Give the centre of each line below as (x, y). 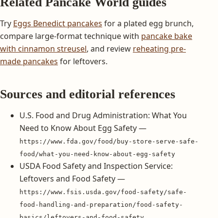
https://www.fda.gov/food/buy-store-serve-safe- (109, 141)
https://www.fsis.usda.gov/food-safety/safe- (103, 192)
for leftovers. (83, 61)
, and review (110, 48)
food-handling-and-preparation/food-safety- (101, 204)
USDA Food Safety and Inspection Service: (96, 166)
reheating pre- (159, 48)
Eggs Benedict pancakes (58, 23)
